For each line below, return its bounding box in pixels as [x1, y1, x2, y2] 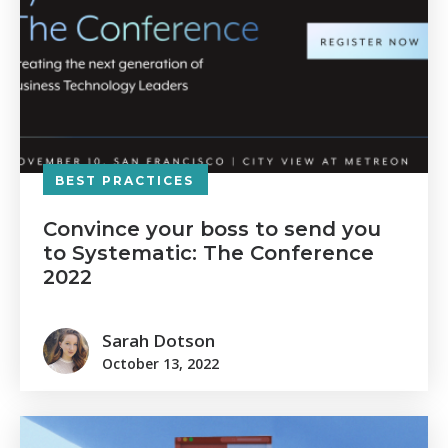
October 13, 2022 [102, 353, 219, 373]
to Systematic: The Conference [43, 241, 374, 265]
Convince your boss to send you [43, 217, 381, 241]
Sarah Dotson [102, 328, 215, 352]
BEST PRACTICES [55, 173, 194, 188]
